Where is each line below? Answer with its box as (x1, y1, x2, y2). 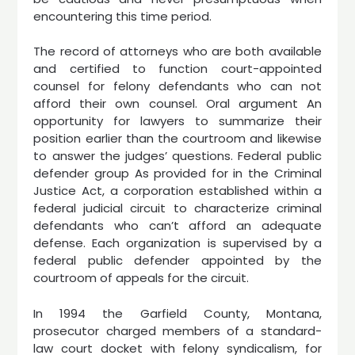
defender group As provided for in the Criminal (33, 165, 322, 181)
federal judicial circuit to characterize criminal (33, 200, 322, 216)
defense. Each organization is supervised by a (33, 235, 322, 251)
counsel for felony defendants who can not (33, 78, 322, 94)
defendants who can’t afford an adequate (33, 217, 322, 234)
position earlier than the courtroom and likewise (33, 130, 322, 147)
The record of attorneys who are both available (33, 43, 322, 59)
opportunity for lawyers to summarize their (33, 113, 322, 129)
